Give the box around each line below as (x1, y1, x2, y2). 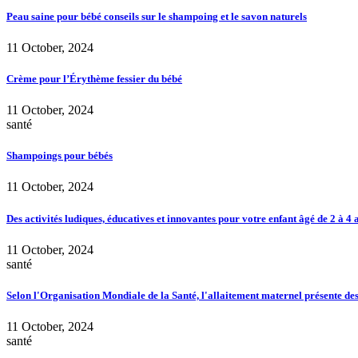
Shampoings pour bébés (6, 149, 113, 162)
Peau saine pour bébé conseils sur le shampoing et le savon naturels (6, 10, 307, 22)
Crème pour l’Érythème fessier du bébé (6, 72, 182, 85)
